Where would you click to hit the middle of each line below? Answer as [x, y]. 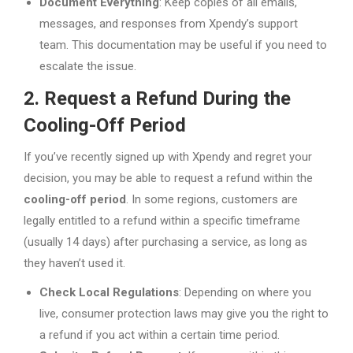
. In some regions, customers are [212, 199]
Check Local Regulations [109, 292]
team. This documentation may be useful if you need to [183, 45]
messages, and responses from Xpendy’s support [169, 23]
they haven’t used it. [74, 263]
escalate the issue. [88, 66]
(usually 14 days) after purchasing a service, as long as [165, 242]
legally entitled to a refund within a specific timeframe [162, 220]
